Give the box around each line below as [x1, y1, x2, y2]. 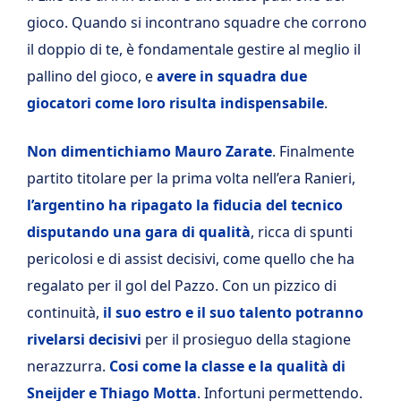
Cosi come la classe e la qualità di [106, 356, 346, 376]
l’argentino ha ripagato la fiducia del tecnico [27, 195, 343, 215]
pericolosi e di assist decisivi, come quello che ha [27, 249, 354, 269]
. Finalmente [272, 141, 354, 161]
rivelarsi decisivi [27, 329, 141, 349]
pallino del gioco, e [27, 66, 157, 86]
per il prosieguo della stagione [141, 329, 351, 349]
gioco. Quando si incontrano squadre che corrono [27, 13, 367, 32]
